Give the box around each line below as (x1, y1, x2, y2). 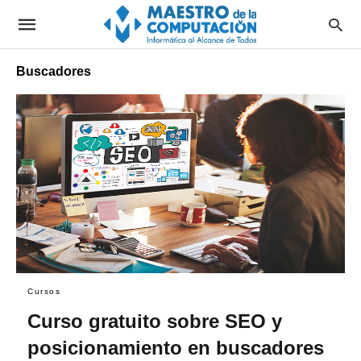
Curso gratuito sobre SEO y (27, 309, 282, 332)
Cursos (27, 286, 60, 296)
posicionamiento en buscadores (27, 336, 324, 359)
